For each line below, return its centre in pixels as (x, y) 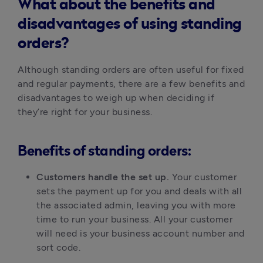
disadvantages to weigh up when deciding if (116, 98)
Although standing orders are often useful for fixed (131, 70)
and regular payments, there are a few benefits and (131, 84)
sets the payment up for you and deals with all (139, 191)
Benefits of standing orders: (104, 151)
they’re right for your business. (85, 112)
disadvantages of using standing (130, 24)
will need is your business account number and (141, 233)
